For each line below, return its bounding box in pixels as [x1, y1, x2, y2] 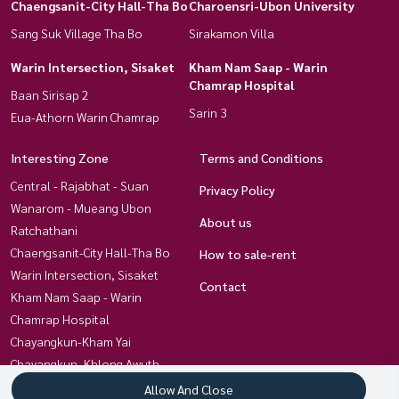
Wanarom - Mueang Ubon [11, 199, 151, 216]
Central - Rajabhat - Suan [11, 176, 149, 193]
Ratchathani [11, 221, 77, 238]
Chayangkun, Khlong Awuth [11, 354, 159, 371]
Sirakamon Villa [189, 24, 274, 41]
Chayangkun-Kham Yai [11, 332, 131, 349]
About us [199, 213, 252, 230]
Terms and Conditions [199, 149, 323, 166]
